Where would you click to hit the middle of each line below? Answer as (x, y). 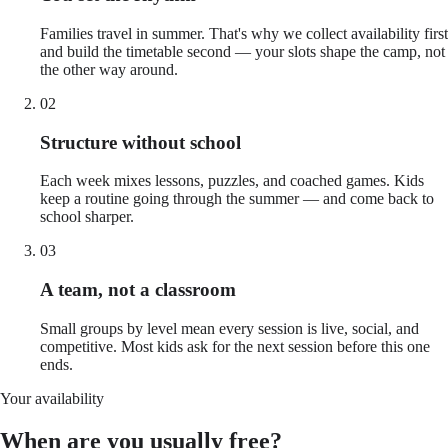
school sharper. (87, 217)
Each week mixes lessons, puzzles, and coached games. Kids (232, 181)
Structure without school (140, 142)
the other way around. (109, 69)
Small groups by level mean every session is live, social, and (229, 328)
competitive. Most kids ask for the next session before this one (235, 346)
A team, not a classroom (138, 289)
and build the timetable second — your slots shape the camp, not (242, 51)
